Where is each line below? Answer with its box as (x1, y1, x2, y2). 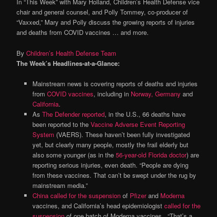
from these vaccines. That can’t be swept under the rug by (32, 170, 196, 180)
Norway (130, 89, 151, 98)
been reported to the (32, 119, 91, 129)
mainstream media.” (32, 180, 88, 190)
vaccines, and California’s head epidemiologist (32, 201, 164, 210)
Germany (155, 89, 181, 98)
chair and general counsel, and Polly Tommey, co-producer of (16, 7, 188, 17)
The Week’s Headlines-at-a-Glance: (16, 58, 120, 68)
